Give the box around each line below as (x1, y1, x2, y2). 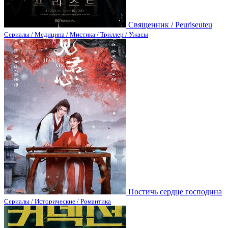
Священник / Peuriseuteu (128, 20, 212, 29)
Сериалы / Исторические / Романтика (4, 197, 111, 205)
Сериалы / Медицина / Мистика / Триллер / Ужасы (4, 30, 148, 38)
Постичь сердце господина (128, 187, 222, 196)
